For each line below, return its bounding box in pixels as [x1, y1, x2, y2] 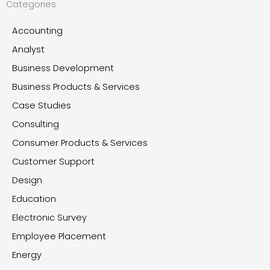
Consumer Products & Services [12, 137, 148, 149]
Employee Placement [12, 230, 106, 243]
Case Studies [12, 99, 71, 112]
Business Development [12, 62, 114, 75]
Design [12, 174, 42, 187]
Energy [12, 249, 42, 262]
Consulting [12, 118, 59, 131]
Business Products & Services [12, 81, 140, 93]
